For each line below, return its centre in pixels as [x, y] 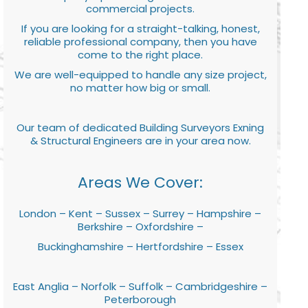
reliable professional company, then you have [140, 41]
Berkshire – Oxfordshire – [140, 226]
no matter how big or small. [140, 87]
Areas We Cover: [140, 182]
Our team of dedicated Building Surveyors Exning [140, 127]
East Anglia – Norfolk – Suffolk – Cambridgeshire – [140, 286]
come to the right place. [140, 54]
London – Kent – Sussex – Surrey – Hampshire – [140, 213]
